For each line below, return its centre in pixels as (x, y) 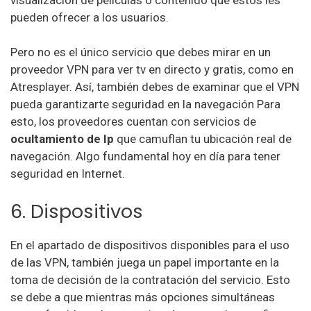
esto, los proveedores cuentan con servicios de (133, 121)
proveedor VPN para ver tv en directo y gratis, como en (152, 69)
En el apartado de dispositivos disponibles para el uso (150, 245)
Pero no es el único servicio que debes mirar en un (141, 52)
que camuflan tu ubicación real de (203, 139)
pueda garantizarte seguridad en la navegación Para (145, 104)
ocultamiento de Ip (62, 139)
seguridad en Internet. (68, 174)
